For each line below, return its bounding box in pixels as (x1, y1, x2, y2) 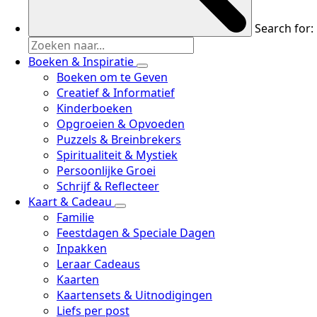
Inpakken (57, 241, 107, 256)
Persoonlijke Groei (57, 163, 156, 178)
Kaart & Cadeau (28, 194, 115, 209)
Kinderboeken (57, 100, 132, 116)
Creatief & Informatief (57, 85, 175, 100)
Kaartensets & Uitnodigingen (57, 287, 212, 303)
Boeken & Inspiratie (28, 54, 137, 69)
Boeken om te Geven (57, 69, 168, 85)
